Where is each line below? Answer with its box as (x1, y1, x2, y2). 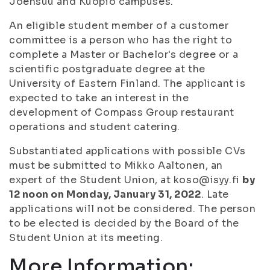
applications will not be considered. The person (9, 202, 256, 215)
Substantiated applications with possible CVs (9, 145, 246, 157)
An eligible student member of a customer (9, 19, 229, 32)
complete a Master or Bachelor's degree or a (9, 48, 239, 61)
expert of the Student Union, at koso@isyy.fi (9, 174, 243, 186)
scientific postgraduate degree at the (9, 63, 206, 75)
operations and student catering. (9, 121, 180, 133)
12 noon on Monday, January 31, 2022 (9, 188, 201, 201)
